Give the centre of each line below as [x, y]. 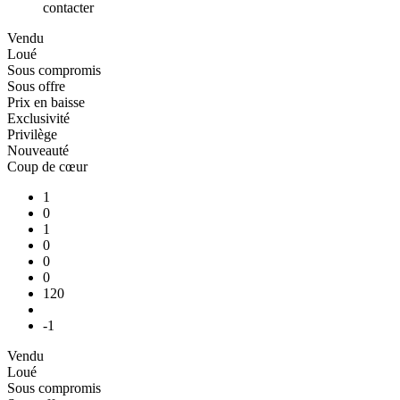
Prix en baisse [46, 102]
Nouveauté [38, 150]
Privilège [32, 134]
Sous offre [36, 86]
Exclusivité [38, 118]
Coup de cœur [47, 166]
